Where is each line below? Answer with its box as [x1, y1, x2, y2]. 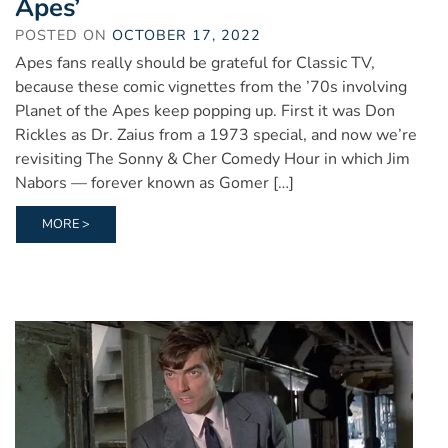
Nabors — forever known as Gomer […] [15, 171, 294, 194]
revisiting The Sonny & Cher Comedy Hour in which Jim [15, 147, 410, 170]
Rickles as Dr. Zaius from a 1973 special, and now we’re [15, 123, 417, 146]
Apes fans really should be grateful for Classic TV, [15, 51, 375, 74]
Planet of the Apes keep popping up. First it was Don [15, 99, 395, 122]
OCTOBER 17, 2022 [112, 24, 261, 45]
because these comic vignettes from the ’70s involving [15, 75, 407, 98]
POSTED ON [15, 24, 112, 45]
